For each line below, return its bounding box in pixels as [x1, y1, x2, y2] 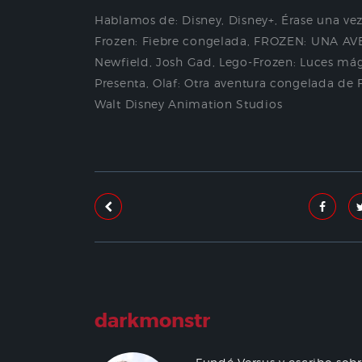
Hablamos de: [95, 12, 183, 27]
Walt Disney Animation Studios [95, 96, 283, 111]
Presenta [95, 75, 146, 90]
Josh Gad [156, 54, 213, 69]
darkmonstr [95, 308, 210, 334]
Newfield [95, 54, 149, 69]
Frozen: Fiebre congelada [95, 33, 247, 48]
